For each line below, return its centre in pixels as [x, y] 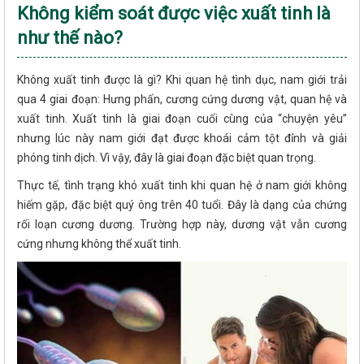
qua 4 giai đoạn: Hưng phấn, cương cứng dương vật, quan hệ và [182, 99]
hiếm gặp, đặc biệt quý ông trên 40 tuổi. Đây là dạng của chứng [182, 204]
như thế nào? [70, 37]
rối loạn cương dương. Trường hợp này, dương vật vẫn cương [182, 224]
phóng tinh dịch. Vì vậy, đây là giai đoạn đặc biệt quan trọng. [168, 157]
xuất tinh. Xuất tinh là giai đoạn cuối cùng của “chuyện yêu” [182, 118]
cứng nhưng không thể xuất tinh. [99, 243]
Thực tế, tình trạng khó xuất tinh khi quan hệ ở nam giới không [182, 185]
